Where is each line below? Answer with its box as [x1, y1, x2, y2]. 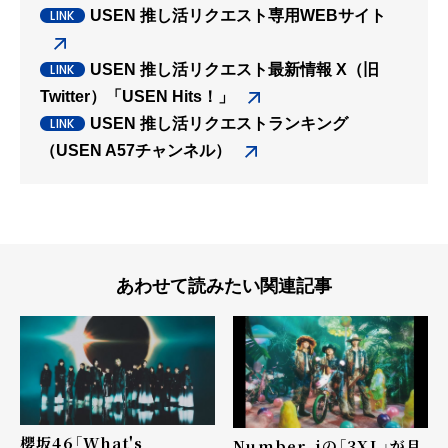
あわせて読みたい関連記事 [116, 275, 332, 296]
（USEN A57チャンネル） [40, 141, 231, 159]
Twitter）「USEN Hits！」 [40, 87, 234, 105]
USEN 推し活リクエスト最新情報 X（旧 [90, 60, 379, 78]
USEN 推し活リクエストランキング [90, 114, 348, 132]
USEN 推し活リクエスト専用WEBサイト [90, 6, 386, 24]
